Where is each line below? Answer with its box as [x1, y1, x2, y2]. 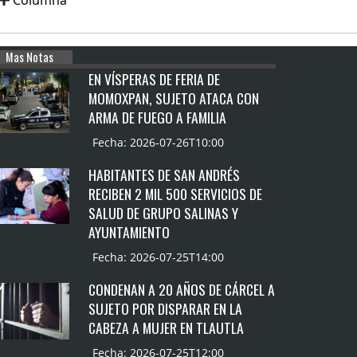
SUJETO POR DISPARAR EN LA [88, 298, 243, 320]
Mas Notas [5, 49, 53, 66]
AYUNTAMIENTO [88, 222, 171, 243]
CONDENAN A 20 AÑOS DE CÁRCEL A [88, 279, 276, 300]
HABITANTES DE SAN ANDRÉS [88, 164, 241, 186]
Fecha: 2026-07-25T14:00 [92, 249, 225, 265]
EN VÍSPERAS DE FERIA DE [88, 69, 221, 90]
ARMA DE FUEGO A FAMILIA [88, 107, 227, 128]
